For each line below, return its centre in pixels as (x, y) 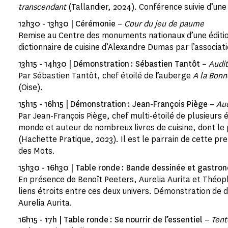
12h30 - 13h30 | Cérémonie (68, 24)
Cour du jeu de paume (164, 24)
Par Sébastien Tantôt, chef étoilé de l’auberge (106, 76)
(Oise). (31, 87)
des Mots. (37, 151)
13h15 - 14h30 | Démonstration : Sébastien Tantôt (109, 64)
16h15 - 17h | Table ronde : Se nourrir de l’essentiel (110, 220)
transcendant (43, 7)
